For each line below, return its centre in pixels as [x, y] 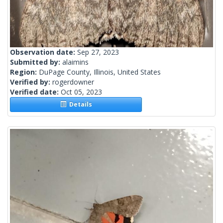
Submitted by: [36, 62]
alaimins [75, 62]
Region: [24, 72]
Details [79, 105]
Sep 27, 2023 [98, 52]
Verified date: [35, 92]
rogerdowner [73, 82]
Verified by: [31, 82]
